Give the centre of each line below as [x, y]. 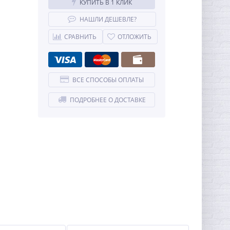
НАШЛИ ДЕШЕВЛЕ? [108, 19]
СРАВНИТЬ [80, 37]
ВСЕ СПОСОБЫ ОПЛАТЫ [108, 80]
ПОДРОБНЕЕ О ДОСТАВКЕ [108, 100]
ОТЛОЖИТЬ [135, 37]
